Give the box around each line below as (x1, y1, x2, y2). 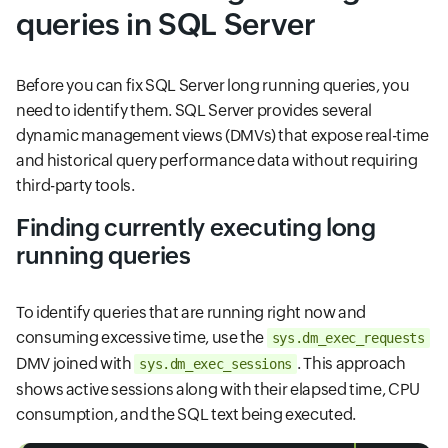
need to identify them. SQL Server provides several (16, 101, 373, 120)
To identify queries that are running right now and (16, 303, 367, 322)
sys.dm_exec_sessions (139, 356, 293, 372)
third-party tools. (16, 176, 135, 195)
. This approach (297, 354, 406, 373)
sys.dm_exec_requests (271, 330, 425, 346)
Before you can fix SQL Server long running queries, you (16, 76, 410, 95)
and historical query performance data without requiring (16, 151, 418, 170)
